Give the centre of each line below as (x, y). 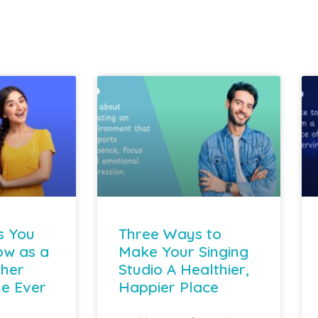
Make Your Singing (183, 251)
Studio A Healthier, (184, 269)
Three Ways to (170, 233)
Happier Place (169, 286)
